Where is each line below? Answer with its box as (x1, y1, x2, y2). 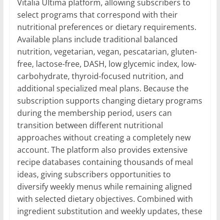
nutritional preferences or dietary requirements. (17, 22, 196, 33)
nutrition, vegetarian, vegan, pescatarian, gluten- (17, 46, 197, 57)
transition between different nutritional (17, 120, 163, 131)
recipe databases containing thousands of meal (17, 157, 193, 168)
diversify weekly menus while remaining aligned (17, 181, 192, 192)
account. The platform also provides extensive (17, 144, 188, 156)
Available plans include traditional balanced (17, 34, 178, 45)
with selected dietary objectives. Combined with (17, 193, 193, 205)
